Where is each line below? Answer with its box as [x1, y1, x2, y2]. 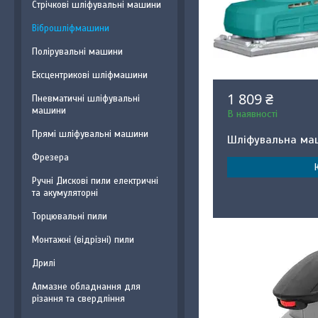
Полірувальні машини [32, 46, 123, 57]
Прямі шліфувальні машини [32, 128, 148, 140]
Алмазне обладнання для [32, 281, 141, 292]
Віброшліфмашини [32, 23, 109, 34]
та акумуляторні [32, 187, 98, 199]
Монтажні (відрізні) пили [32, 234, 134, 246]
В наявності [227, 108, 278, 120]
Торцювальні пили [32, 211, 107, 222]
